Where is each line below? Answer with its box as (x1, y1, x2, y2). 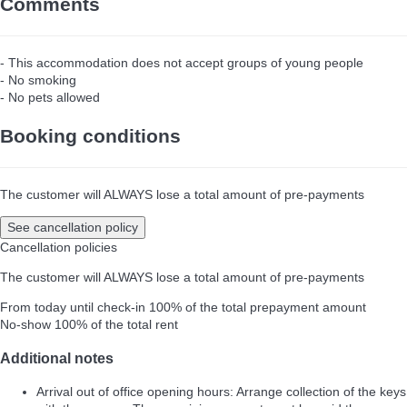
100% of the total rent (55, 316, 178, 332)
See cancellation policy (7, 219, 138, 234)
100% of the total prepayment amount (149, 299, 366, 314)
